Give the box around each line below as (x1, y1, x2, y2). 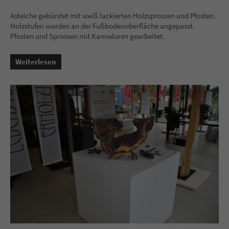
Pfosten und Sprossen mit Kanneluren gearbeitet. (10, 31, 165, 41)
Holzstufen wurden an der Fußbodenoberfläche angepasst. (10, 21, 195, 31)
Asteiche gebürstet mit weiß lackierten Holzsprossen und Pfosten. (10, 11, 216, 21)
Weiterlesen (15, 57, 56, 67)
